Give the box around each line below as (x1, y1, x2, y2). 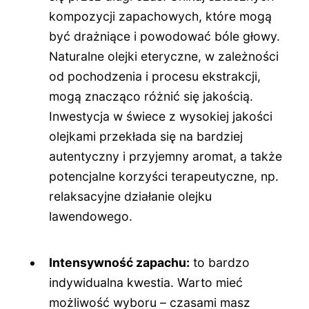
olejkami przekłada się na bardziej (49, 129, 243, 144)
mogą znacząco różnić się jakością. (49, 89, 254, 104)
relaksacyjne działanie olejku (49, 189, 212, 204)
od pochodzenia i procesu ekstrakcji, (49, 69, 261, 84)
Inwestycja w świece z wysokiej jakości (49, 109, 273, 124)
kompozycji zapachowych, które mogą (49, 9, 272, 24)
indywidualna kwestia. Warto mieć (49, 275, 243, 290)
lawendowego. (49, 209, 133, 224)
